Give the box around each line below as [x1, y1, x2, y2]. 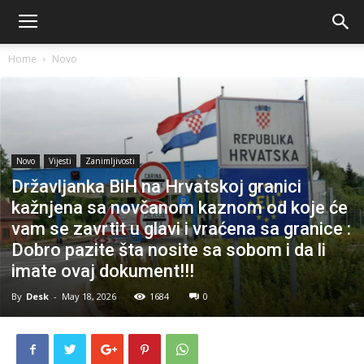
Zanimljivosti [85, 154, 135, 167]
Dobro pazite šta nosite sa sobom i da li [11, 239, 326, 260]
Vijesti [49, 154, 71, 167]
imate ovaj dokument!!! [11, 260, 194, 281]
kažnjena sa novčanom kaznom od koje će [11, 197, 348, 218]
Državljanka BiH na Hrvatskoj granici [11, 175, 301, 197]
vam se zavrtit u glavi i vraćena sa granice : [11, 218, 351, 239]
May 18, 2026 [62, 289, 116, 302]
